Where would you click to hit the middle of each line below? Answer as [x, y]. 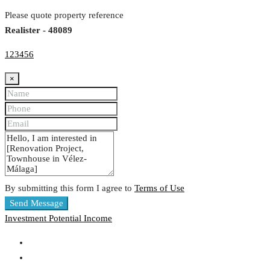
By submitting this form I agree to [70, 188]
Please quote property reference [64, 15]
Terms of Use [159, 188]
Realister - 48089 [39, 30]
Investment [27, 218]
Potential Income [80, 218]
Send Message [36, 203]
